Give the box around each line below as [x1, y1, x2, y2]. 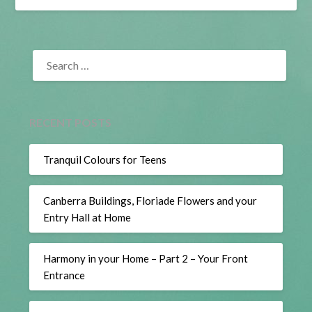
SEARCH [29, 46, 70, 58]
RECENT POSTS [29, 116, 112, 129]
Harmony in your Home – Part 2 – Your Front [43, 251, 249, 265]
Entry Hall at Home [43, 210, 132, 224]
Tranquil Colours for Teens [43, 153, 167, 166]
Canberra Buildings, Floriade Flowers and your [43, 194, 258, 207]
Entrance [43, 268, 86, 281]
